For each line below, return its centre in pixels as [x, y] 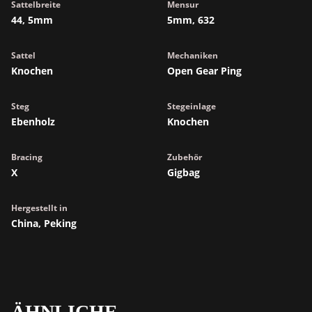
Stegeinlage [192, 106]
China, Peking [44, 223]
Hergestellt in [39, 208]
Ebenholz [33, 122]
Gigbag [184, 172]
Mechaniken [193, 55]
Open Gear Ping [204, 71]
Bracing [27, 157]
